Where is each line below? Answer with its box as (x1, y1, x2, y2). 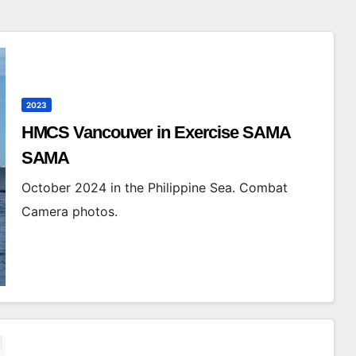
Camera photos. (21, 203, 118, 219)
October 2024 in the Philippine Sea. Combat (21, 179, 288, 195)
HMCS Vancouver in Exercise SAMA (21, 122, 291, 142)
